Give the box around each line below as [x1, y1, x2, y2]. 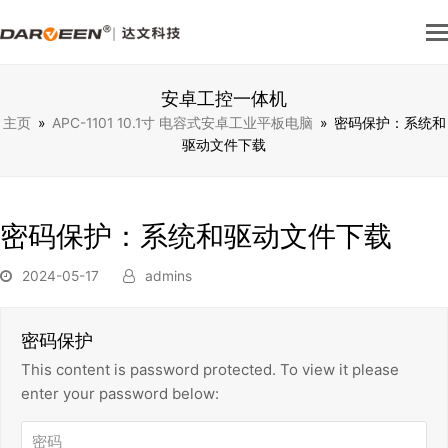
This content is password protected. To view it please [21, 360, 399, 379]
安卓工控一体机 [161, 88, 287, 109]
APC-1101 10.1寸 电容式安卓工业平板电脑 [51, 115, 313, 131]
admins [145, 268, 192, 284]
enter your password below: [21, 384, 219, 403]
